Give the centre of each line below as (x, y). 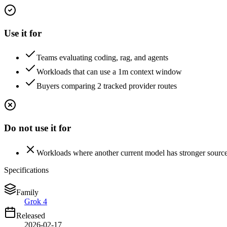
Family (27, 192)
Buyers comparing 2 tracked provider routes (107, 86)
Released (31, 215)
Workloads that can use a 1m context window (109, 72)
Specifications (26, 170)
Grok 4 (36, 201)
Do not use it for (37, 128)
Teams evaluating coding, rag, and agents (102, 58)
